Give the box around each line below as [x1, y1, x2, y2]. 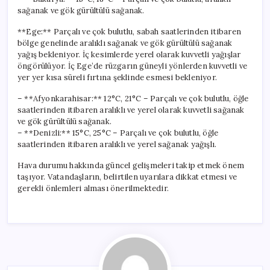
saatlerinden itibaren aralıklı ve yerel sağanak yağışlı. [17, 139, 217, 149]
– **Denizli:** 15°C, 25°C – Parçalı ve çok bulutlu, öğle [17, 127, 219, 138]
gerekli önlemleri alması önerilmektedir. [17, 183, 169, 193]
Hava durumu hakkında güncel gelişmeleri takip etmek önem [17, 160, 245, 171]
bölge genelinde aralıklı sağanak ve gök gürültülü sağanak [17, 37, 233, 48]
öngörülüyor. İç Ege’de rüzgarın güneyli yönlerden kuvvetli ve [17, 60, 248, 71]
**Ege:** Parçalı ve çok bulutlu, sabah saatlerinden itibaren [17, 26, 242, 37]
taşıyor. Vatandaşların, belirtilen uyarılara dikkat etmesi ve [17, 171, 237, 182]
